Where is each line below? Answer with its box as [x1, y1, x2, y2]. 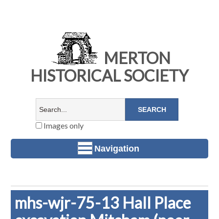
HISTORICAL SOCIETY [30, 66, 189, 86]
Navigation [94, 143, 139, 153]
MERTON [100, 48, 171, 68]
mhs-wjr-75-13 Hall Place [15, 193, 191, 213]
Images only [42, 121, 84, 131]
